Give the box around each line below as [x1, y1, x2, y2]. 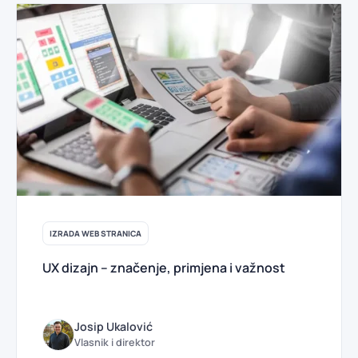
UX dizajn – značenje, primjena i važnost [42, 259, 285, 277]
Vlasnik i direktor [74, 336, 155, 350]
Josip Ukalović [74, 319, 153, 335]
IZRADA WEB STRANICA [50, 228, 141, 240]
